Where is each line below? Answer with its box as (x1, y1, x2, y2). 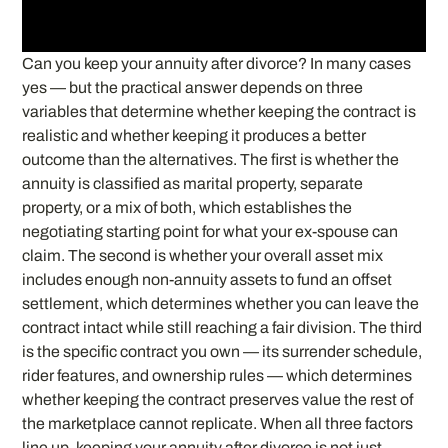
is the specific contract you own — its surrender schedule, (22, 342, 423, 360)
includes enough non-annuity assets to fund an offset (22, 270, 393, 288)
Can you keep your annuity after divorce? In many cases (22, 54, 412, 72)
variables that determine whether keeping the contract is (22, 102, 417, 120)
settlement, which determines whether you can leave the (22, 294, 420, 312)
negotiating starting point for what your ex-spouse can (22, 222, 399, 240)
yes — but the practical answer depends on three (22, 78, 364, 96)
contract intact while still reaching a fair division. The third (22, 318, 423, 336)
